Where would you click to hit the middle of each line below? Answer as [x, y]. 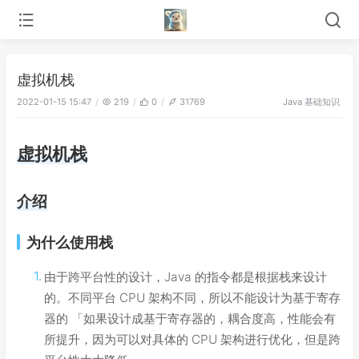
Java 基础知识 [311, 101]
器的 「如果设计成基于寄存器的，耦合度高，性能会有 [190, 318]
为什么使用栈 [70, 242]
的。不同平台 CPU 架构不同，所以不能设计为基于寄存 [193, 297]
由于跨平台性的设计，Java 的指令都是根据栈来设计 [186, 276]
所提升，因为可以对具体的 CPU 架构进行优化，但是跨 [193, 339]
